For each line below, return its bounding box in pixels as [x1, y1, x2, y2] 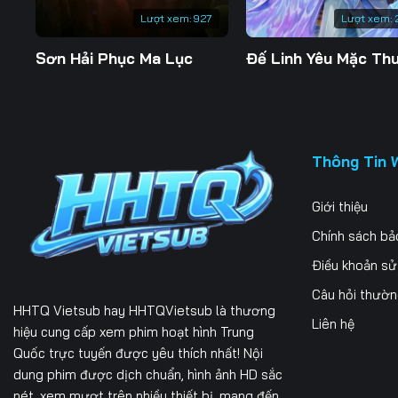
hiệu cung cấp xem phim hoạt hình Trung [13, 323, 254, 341]
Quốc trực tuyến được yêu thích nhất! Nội [13, 345, 263, 362]
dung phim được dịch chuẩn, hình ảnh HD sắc [13, 366, 283, 384]
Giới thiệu [312, 197, 368, 215]
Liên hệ [312, 314, 354, 332]
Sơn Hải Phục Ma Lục [36, 49, 193, 68]
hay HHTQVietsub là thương [100, 302, 275, 320]
